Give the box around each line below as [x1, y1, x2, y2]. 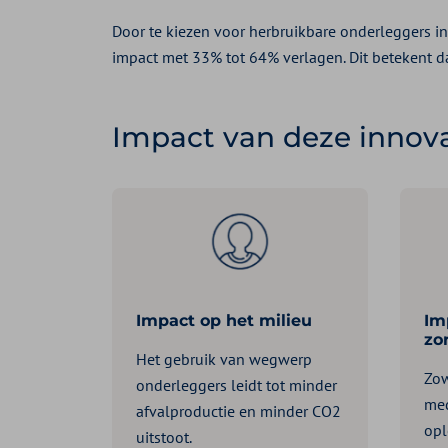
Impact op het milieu [136, 311, 312, 331]
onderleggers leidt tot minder [136, 375, 337, 396]
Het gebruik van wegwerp [136, 349, 312, 370]
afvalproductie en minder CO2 [136, 401, 341, 422]
